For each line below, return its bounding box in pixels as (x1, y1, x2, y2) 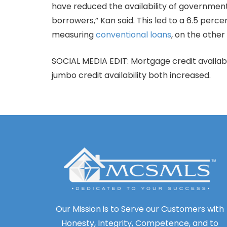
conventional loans (96, 29, 171, 41)
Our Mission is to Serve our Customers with (56, 203, 224, 215)
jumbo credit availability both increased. (52, 69, 211, 81)
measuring (52, 29, 96, 41)
